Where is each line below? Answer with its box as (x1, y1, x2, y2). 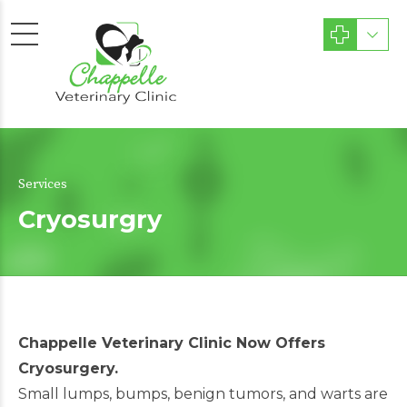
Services (18, 176, 67, 193)
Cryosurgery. (18, 360, 118, 377)
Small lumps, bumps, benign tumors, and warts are (18, 385, 388, 402)
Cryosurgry (18, 204, 162, 234)
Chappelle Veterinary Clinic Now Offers (18, 334, 325, 352)
